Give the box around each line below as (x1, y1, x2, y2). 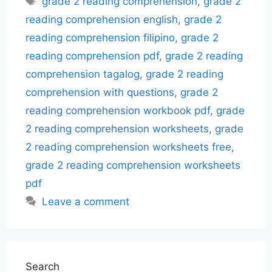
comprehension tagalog (25, 67, 140, 80)
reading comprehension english (25, 13, 178, 25)
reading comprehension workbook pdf (25, 104, 210, 117)
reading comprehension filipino (25, 31, 175, 44)
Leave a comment (42, 195, 130, 208)
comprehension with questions (25, 86, 174, 98)
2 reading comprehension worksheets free (25, 140, 231, 153)
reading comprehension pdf (25, 49, 159, 62)
